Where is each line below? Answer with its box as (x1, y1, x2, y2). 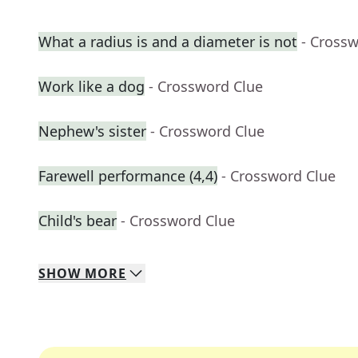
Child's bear (38, 211, 117, 231)
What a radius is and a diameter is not (38, 32, 297, 52)
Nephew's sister (38, 121, 146, 141)
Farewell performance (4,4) (38, 166, 217, 186)
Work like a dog (38, 77, 145, 97)
